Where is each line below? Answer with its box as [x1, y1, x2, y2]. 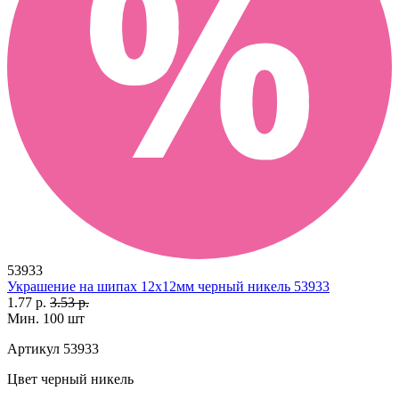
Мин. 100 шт [7, 310, 85, 326]
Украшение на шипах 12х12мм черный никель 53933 [7, 278, 330, 294]
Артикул [7, 340, 60, 356]
